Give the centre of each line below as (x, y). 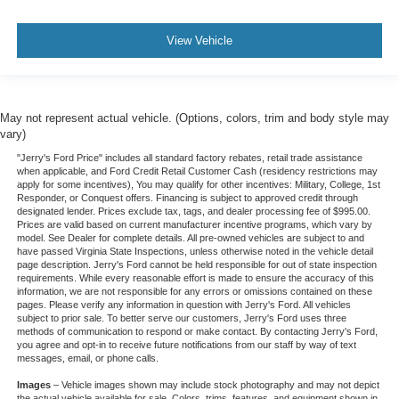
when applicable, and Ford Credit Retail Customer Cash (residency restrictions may (197, 171)
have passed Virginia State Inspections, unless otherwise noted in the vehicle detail (195, 251)
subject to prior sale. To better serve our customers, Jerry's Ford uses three (181, 318)
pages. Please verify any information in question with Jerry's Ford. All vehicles (183, 304)
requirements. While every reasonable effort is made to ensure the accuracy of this (195, 277)
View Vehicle (199, 41)
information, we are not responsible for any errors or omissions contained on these (194, 291)
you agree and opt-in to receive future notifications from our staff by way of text (186, 344)
